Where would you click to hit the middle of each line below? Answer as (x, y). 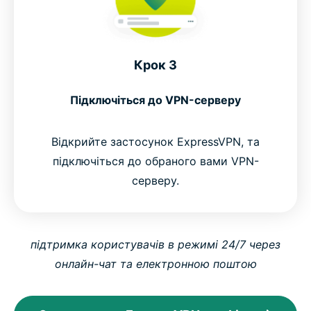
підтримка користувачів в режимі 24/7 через (155, 244)
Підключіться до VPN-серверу (155, 100)
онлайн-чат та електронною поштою (155, 263)
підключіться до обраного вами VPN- (155, 161)
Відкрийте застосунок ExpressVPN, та (155, 141)
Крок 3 (155, 65)
